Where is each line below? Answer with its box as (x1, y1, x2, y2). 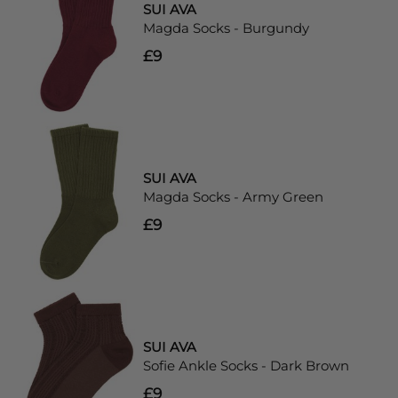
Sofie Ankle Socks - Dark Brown (143, 356, 350, 374)
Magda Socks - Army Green (143, 187, 324, 205)
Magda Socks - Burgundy (143, 19, 310, 36)
